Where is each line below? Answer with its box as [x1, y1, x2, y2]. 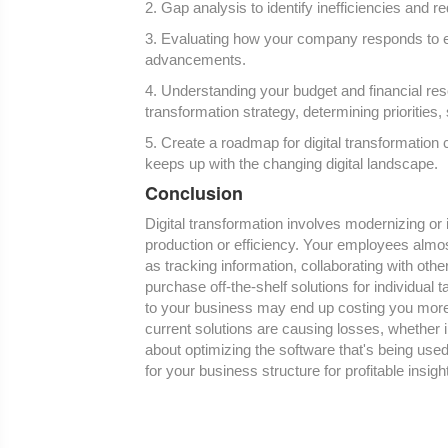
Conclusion [145, 180, 243, 207]
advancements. [145, 51, 246, 69]
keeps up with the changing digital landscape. [145, 155, 438, 173]
